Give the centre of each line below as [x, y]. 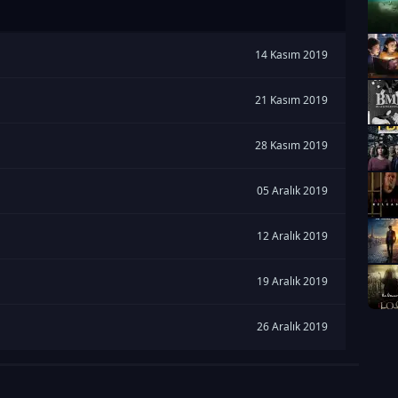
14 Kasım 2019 [291, 55]
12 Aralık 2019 [292, 236]
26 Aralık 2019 [292, 326]
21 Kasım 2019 [291, 100]
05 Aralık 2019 [292, 191]
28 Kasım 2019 [291, 145]
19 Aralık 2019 [292, 281]
